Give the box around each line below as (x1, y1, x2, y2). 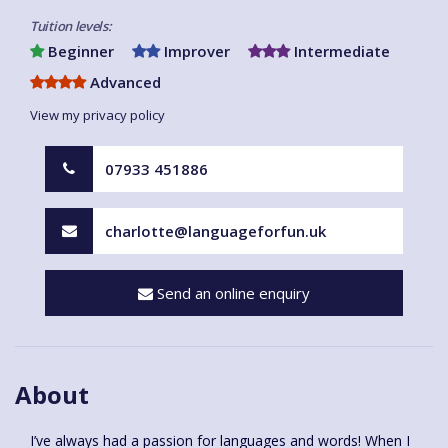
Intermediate (290, 40, 390, 61)
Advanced (86, 71, 161, 92)
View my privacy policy (30, 105, 165, 124)
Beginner (44, 40, 114, 61)
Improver (160, 40, 230, 61)
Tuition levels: (30, 16, 112, 35)
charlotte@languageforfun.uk (105, 220, 326, 241)
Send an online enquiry (153, 282, 310, 303)
